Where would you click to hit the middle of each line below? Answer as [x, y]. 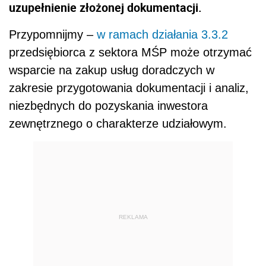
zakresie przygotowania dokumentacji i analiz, [129, 88]
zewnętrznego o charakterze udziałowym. [120, 124]
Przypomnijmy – [53, 35]
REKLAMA [133, 217]
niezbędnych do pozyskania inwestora [108, 106]
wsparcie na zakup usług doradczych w [112, 70]
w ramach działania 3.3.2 [162, 35]
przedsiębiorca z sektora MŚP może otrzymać [130, 53]
